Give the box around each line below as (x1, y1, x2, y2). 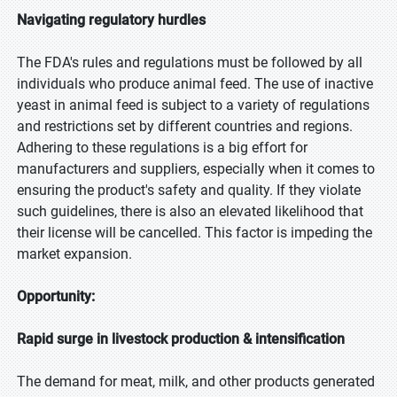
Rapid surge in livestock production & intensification (17, 331, 345, 347)
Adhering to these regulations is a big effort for (17, 139, 307, 156)
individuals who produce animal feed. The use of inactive (17, 75, 373, 92)
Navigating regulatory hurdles (17, 12, 206, 28)
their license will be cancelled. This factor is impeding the (17, 224, 372, 241)
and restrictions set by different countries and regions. (17, 118, 353, 135)
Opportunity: (17, 288, 95, 305)
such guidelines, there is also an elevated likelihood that (17, 203, 363, 220)
